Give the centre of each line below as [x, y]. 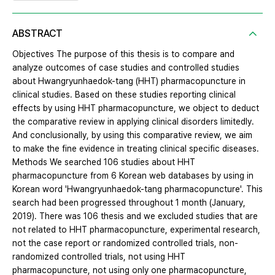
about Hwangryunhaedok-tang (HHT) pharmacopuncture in [129, 81]
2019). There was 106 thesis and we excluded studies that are [135, 216]
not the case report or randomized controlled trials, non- [125, 243]
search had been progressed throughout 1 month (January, [129, 203]
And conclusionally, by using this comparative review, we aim [132, 135]
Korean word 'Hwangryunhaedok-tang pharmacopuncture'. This [137, 189]
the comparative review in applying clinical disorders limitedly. [133, 122]
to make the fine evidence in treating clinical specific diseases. [136, 149]
